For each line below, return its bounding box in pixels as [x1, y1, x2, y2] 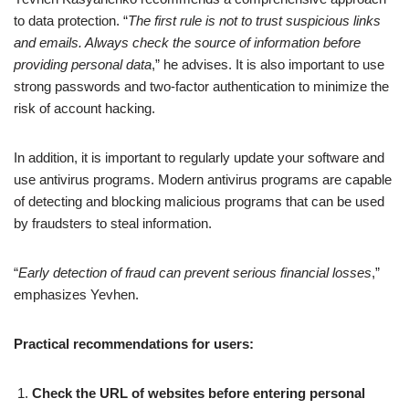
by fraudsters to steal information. [14, 215, 212, 231]
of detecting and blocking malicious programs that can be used [14, 193, 384, 209]
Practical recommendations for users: [14, 335, 254, 351]
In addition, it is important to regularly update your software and [14, 149, 384, 165]
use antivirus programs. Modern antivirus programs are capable [14, 171, 392, 187]
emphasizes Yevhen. [14, 286, 139, 302]
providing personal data [14, 56, 152, 72]
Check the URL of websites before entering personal [32, 384, 365, 401]
